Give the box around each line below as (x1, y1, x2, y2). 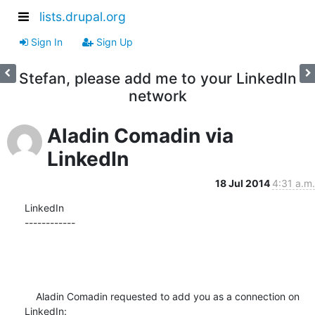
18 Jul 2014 (215, 176, 272, 189)
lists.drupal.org (39, 9, 126, 25)
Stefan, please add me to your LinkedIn (18, 69, 297, 87)
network (128, 86, 187, 105)
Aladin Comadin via (47, 123, 233, 148)
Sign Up (94, 35, 133, 48)
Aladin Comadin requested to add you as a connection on (25, 290, 36, 302)
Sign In (28, 35, 63, 48)
